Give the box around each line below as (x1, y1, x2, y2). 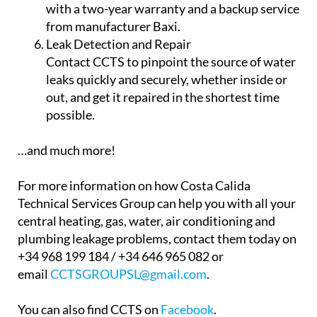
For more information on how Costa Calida (18, 275, 250, 291)
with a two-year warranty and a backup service (46, 98, 299, 114)
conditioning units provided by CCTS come (46, 80, 279, 96)
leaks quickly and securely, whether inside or (46, 168, 287, 185)
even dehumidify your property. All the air (46, 62, 273, 79)
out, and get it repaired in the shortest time (46, 186, 279, 202)
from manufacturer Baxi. (46, 115, 180, 132)
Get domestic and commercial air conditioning (46, 27, 298, 43)
